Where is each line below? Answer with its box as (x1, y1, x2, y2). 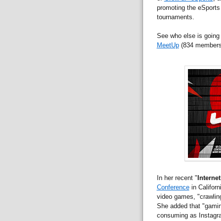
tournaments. (156, 13, 194, 21)
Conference (156, 183, 189, 191)
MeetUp (156, 41, 179, 49)
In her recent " (156, 174, 197, 182)
